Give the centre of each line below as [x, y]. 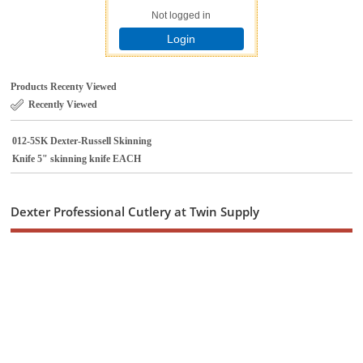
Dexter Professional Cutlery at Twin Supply [135, 211]
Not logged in [181, 16]
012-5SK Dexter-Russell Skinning [82, 141]
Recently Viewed [63, 105]
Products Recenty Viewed [64, 87]
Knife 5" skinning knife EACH [77, 158]
